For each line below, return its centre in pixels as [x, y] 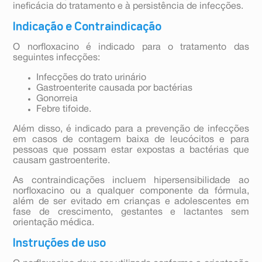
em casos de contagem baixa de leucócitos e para [131, 140]
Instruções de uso [60, 244]
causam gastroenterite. [62, 161]
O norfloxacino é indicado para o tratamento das [131, 48]
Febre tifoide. [64, 110]
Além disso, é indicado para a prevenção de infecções [131, 130]
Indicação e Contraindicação [87, 27]
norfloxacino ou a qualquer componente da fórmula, [131, 192]
